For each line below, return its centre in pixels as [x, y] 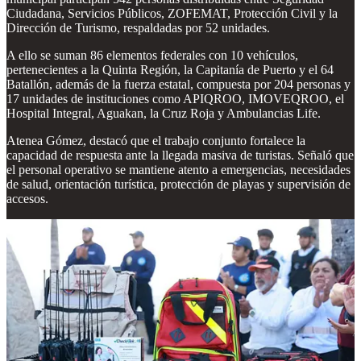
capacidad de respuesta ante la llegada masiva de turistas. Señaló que [180, 155]
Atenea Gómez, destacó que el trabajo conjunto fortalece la [156, 140]
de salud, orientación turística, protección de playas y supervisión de [178, 184]
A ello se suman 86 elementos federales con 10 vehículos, [152, 55]
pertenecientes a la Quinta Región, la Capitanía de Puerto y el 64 [170, 69]
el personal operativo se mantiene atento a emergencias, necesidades [178, 169]
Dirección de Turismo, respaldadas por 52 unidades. [138, 27]
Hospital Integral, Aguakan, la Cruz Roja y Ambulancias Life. [164, 113]
